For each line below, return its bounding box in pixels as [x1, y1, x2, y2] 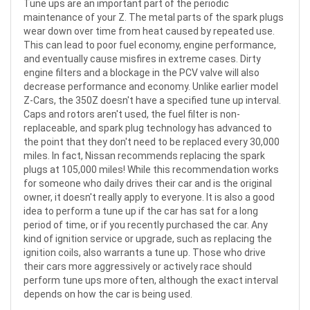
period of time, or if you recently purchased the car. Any [24, 219, 268, 230]
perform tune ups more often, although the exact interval [24, 275, 278, 286]
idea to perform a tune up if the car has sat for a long [24, 206, 258, 217]
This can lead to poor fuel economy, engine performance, [24, 39, 276, 51]
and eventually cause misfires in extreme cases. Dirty [24, 53, 261, 64]
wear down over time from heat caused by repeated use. [24, 26, 275, 37]
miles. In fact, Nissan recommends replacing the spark [24, 150, 265, 161]
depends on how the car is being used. [24, 289, 192, 300]
